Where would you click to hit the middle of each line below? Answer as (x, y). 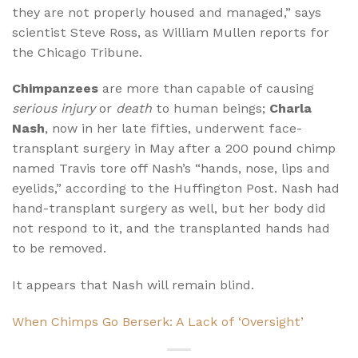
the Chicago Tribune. (77, 52)
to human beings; (213, 109)
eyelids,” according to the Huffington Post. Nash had (176, 189)
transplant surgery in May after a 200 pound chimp (174, 149)
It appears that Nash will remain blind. (133, 285)
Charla (290, 109)
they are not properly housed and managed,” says (167, 12)
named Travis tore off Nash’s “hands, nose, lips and (171, 169)
